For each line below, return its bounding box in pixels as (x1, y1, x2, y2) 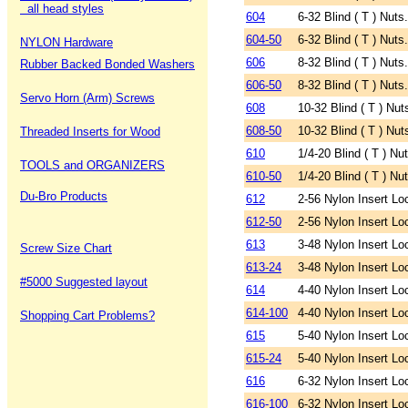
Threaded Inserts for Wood (20, 125, 160, 138)
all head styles (20, 2, 104, 15)
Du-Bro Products (20, 189, 107, 203)
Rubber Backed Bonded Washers (20, 57, 195, 71)
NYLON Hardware (20, 36, 113, 49)
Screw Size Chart (20, 241, 112, 255)
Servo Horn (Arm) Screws (20, 91, 155, 105)
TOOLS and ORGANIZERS (20, 158, 165, 172)
